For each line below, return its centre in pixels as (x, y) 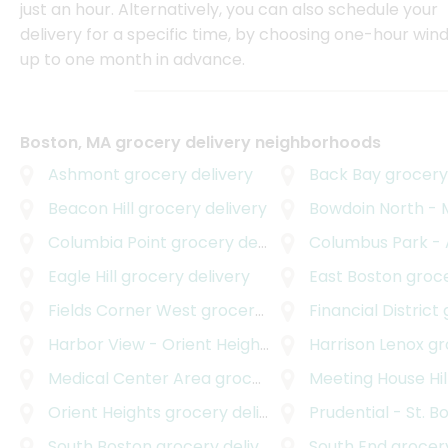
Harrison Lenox (366, 345)
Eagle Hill (82, 277)
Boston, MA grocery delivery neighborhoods (200, 143)
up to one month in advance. (132, 60)
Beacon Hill (91, 209)
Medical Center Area (129, 379)
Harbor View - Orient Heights (154, 345)
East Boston (355, 277)
